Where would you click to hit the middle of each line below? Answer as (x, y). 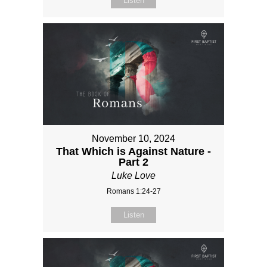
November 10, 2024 (133, 138)
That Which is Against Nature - (133, 151)
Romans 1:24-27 (133, 191)
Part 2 (133, 162)
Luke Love (133, 175)
